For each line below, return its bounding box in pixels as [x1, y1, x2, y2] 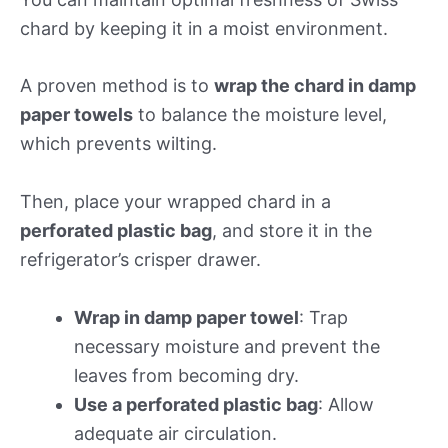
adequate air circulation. [74, 423, 277, 445]
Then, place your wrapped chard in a [20, 191, 331, 213]
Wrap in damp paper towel [74, 307, 299, 329]
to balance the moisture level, [133, 104, 387, 126]
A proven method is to [20, 75, 214, 97]
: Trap [299, 307, 348, 329]
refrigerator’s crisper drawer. [20, 249, 261, 271]
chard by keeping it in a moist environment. [20, 17, 388, 39]
